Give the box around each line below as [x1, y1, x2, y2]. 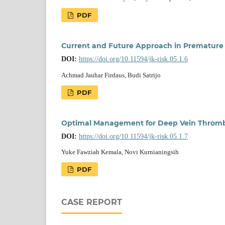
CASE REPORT [61, 197, 122, 207]
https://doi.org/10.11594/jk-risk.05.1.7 [79, 132, 188, 140]
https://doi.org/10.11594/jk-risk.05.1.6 [79, 55, 188, 63]
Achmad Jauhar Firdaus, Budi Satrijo [61, 71, 161, 79]
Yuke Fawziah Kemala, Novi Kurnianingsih [61, 148, 179, 156]
